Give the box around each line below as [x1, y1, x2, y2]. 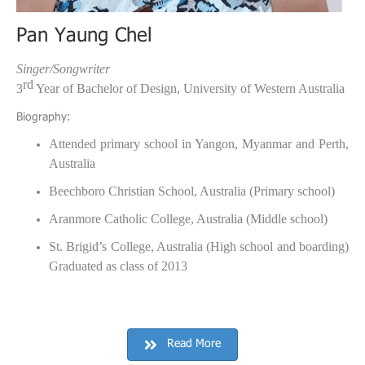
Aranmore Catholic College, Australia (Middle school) [49, 212, 328, 226]
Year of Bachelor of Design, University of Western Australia [33, 81, 345, 95]
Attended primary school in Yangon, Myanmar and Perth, [49, 137, 349, 151]
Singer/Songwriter [16, 62, 110, 76]
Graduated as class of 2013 [49, 259, 187, 273]
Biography [16, 110, 67, 126]
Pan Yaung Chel [16, 24, 152, 51]
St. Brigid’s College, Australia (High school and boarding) [49, 240, 349, 253]
